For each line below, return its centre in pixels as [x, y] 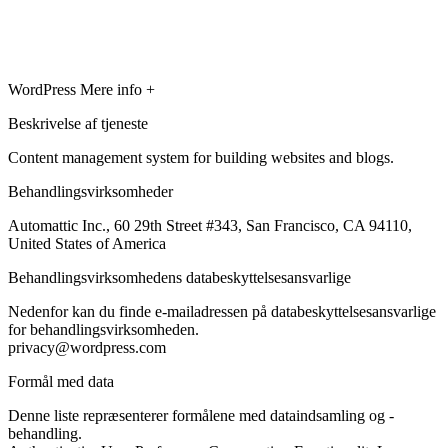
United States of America [87, 243]
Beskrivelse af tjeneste [78, 123]
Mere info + [117, 89]
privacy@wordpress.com [87, 347]
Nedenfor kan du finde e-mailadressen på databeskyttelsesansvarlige [222, 311]
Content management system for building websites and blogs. [201, 157]
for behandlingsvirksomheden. [103, 329]
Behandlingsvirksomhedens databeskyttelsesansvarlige [179, 277]
